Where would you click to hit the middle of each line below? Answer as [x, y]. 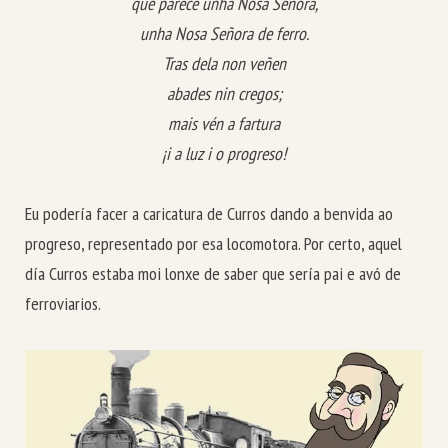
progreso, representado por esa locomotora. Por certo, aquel [213, 244]
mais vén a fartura [224, 123]
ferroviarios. [63, 304]
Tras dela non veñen [224, 63]
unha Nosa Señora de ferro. [224, 33]
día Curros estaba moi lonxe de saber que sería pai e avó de [213, 274]
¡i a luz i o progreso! [224, 153]
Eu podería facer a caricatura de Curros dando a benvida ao [209, 214]
